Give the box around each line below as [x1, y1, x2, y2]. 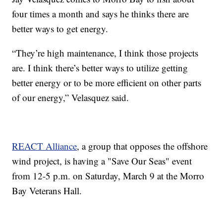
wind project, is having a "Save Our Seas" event [12, 155, 192, 167]
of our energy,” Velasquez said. [12, 91, 129, 104]
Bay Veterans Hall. [12, 184, 82, 197]
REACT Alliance [12, 140, 77, 153]
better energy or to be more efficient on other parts [12, 76, 202, 89]
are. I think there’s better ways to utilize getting [12, 61, 188, 74]
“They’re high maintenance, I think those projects [12, 47, 199, 59]
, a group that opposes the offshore [77, 140, 208, 153]
